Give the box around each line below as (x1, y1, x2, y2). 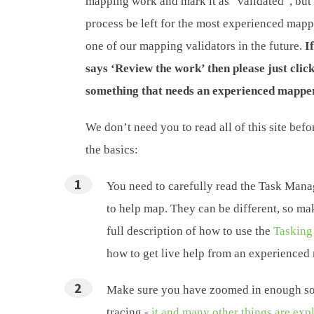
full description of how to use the (106, 224, 273, 238)
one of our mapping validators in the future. (85, 39, 305, 53)
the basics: (85, 143, 138, 156)
